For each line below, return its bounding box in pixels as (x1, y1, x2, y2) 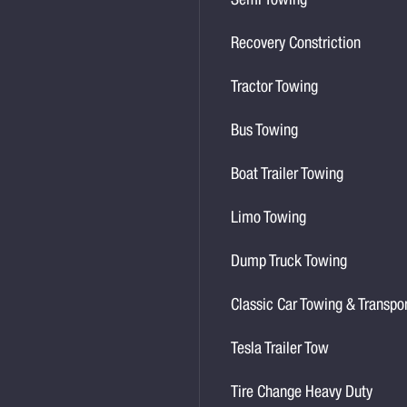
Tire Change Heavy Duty (231, 385, 373, 402)
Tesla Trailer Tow (231, 342, 330, 358)
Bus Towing (231, 124, 299, 140)
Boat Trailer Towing (231, 167, 344, 184)
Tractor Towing (231, 80, 319, 96)
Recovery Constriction (231, 36, 362, 53)
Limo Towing (231, 211, 307, 227)
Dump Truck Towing (231, 254, 348, 271)
